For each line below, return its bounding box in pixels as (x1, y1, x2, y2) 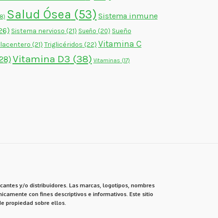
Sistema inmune (98, 11, 158, 21)
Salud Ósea (6, 7, 71, 22)
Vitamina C (98, 39, 142, 49)
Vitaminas (93, 57, 120, 64)
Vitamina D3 (12, 53, 70, 65)
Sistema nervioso (11, 27, 65, 35)
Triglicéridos (44, 40, 83, 49)
